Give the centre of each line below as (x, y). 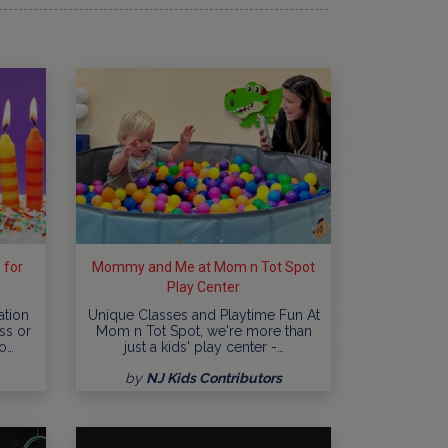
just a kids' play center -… (203, 346)
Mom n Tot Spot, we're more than (203, 330)
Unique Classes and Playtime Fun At (203, 314)
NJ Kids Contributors (214, 377)
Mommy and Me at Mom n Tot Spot (203, 266)
